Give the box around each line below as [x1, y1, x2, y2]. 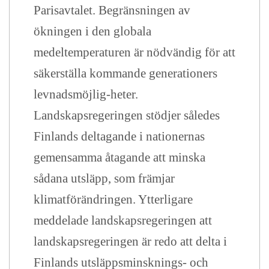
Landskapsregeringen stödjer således [34, 108, 220, 122]
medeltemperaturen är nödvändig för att [34, 45, 235, 59]
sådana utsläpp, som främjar [34, 171, 175, 186]
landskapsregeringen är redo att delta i [34, 234, 227, 249]
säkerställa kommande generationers [34, 66, 217, 80]
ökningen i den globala [34, 24, 151, 38]
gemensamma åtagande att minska [34, 150, 205, 165]
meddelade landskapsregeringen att [34, 213, 212, 228]
